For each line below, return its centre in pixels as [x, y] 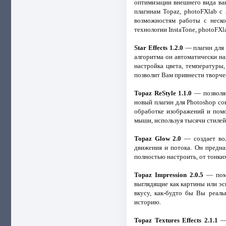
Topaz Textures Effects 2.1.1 [176, 220]
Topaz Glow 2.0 [158, 138]
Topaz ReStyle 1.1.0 [163, 93]
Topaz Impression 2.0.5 [168, 175]
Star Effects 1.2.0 [158, 47]
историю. [147, 202]
